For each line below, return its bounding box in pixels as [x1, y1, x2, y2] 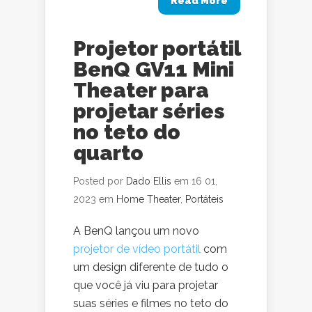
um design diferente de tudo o [73, 260, 228, 274]
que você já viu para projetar [73, 279, 218, 292]
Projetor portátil [73, 36, 240, 61]
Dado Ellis [126, 175, 171, 187]
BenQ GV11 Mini [73, 57, 234, 81]
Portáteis [185, 194, 224, 205]
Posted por [73, 175, 126, 187]
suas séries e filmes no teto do [73, 297, 228, 310]
